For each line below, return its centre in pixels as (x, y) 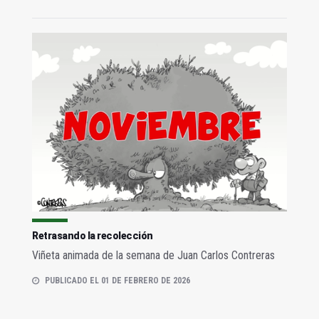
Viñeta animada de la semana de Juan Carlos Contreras (153, 255)
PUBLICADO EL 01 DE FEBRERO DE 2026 (117, 280)
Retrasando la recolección (93, 235)
